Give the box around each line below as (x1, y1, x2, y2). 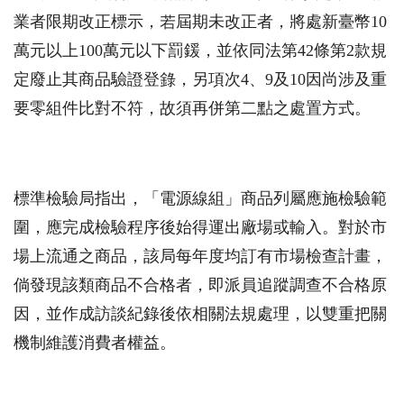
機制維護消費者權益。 (14, 334, 176, 353)
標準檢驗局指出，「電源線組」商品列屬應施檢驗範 (14, 189, 387, 208)
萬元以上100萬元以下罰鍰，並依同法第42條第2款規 (14, 41, 387, 60)
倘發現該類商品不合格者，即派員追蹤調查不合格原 (14, 276, 387, 295)
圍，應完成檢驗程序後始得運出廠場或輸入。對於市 (14, 218, 387, 237)
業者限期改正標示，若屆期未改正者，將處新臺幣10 (14, 13, 387, 32)
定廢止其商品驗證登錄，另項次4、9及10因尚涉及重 (14, 70, 387, 89)
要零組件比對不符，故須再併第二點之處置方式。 (14, 99, 371, 118)
